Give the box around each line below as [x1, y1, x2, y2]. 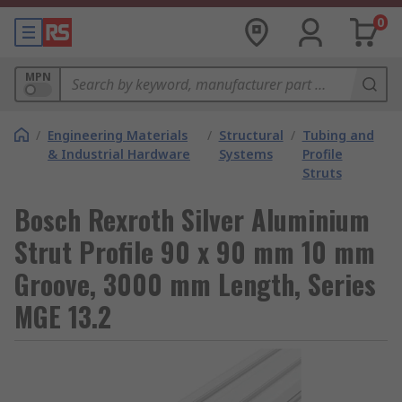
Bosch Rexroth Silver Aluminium [14, 199, 370, 240]
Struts [301, 164, 342, 181]
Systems [218, 145, 273, 162]
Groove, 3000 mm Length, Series [14, 264, 376, 304]
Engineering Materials [48, 127, 188, 144]
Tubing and [301, 127, 374, 144]
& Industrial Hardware [48, 145, 190, 162]
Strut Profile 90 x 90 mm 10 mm [14, 232, 375, 272]
